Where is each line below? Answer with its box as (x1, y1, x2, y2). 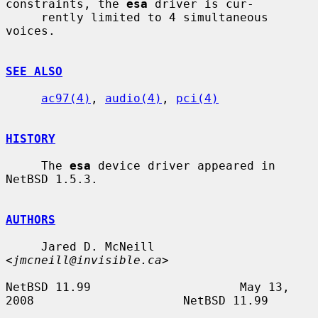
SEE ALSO (6, 64, 62, 78)
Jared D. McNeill (6, 239, 41, 253)
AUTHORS (6, 212, 55, 226)
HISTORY (6, 131, 55, 146)
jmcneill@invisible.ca (13, 253, 162, 267)
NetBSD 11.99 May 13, (6, 280, 290, 294)
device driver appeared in (91, 158, 275, 172)
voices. (6, 23, 55, 38)
